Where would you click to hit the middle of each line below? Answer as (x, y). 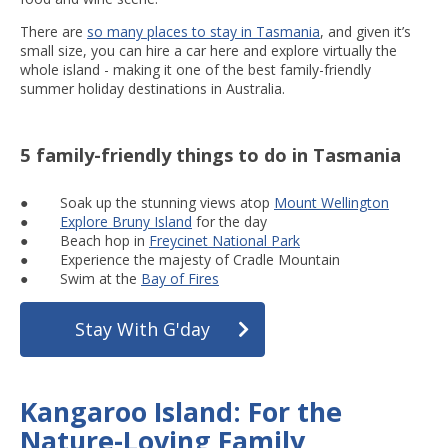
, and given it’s (365, 32)
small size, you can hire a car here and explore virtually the (208, 51)
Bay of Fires (180, 278)
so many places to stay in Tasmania (203, 32)
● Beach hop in (84, 240)
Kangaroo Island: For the (181, 411)
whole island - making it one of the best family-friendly (195, 70)
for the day (229, 221)
